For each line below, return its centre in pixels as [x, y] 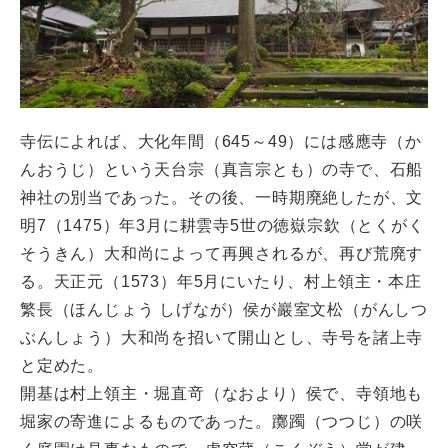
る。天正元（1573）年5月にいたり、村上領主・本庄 [221, 281]
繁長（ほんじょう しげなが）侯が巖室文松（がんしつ [224, 309]
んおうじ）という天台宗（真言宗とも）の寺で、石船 [222, 169]
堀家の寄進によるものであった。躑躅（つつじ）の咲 [222, 421]
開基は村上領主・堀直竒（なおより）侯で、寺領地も [222, 393]
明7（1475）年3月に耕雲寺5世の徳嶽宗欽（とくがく [222, 225]
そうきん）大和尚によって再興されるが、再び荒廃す [222, 253]
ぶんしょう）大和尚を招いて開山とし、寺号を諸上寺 [222, 337]
